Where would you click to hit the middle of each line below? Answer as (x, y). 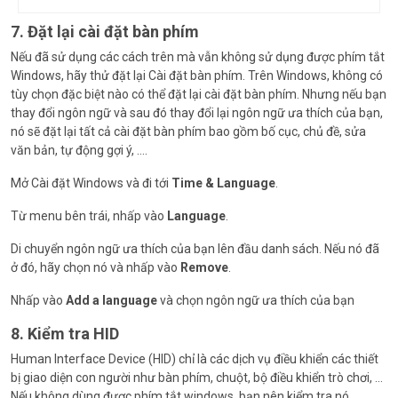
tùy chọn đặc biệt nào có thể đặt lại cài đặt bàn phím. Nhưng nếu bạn (199, 94)
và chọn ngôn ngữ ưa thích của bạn (256, 300)
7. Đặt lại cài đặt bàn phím (105, 31)
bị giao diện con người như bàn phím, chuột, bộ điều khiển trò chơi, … (197, 377)
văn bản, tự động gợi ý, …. (79, 150)
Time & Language (223, 183)
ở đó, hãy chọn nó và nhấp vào (96, 267)
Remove (204, 267)
